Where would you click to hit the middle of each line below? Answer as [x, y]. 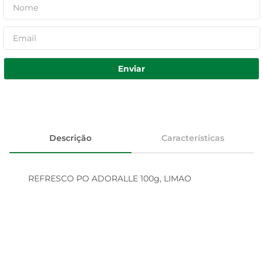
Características [193, 138]
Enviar [131, 68]
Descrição [70, 138]
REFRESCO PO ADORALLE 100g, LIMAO [110, 178]
